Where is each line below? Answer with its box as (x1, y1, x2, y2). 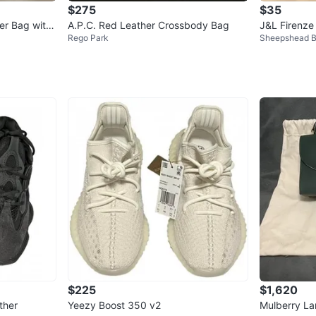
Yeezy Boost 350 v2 (68, 298, 161, 311)
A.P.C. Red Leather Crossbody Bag (68, 18, 229, 31)
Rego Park (68, 32, 109, 43)
